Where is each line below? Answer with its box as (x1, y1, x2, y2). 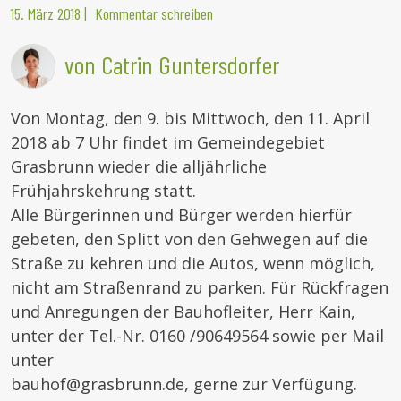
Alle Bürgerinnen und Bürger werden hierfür (11, 203, 352, 226)
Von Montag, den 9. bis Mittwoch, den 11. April (11, 107, 370, 129)
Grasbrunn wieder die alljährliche (11, 155, 267, 177)
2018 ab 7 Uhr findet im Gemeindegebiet (11, 131, 325, 153)
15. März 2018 (11, 3, 81, 23)
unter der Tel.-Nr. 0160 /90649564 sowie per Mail (11, 324, 384, 346)
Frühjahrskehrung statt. (11, 179, 196, 201)
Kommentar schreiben (95, 3, 213, 23)
